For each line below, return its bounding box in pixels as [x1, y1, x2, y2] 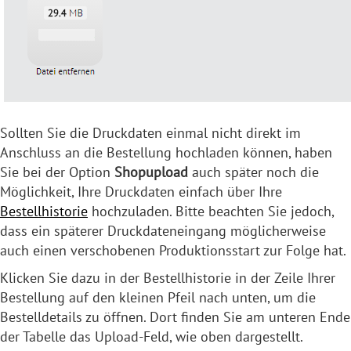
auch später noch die [188, 163, 319, 182]
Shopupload [114, 163, 188, 182]
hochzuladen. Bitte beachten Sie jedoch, [88, 202, 334, 221]
